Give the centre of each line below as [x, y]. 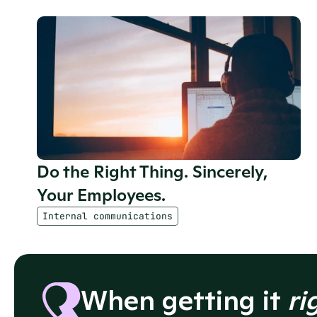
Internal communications [108, 216]
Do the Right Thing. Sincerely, [152, 172]
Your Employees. [101, 195]
